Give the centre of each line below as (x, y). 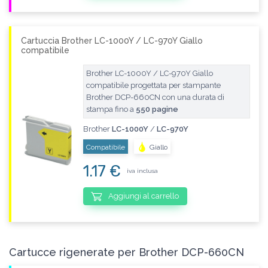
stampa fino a (111, 109)
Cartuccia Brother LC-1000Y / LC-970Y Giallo (112, 40)
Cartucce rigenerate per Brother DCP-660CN (127, 252)
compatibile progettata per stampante (153, 85)
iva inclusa (142, 171)
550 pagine (157, 109)
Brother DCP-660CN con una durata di (155, 97)
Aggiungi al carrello (143, 196)
